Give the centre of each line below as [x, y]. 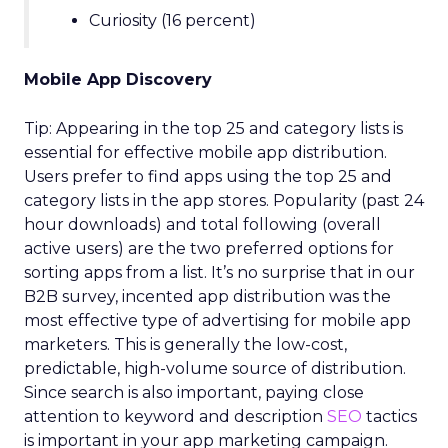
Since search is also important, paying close [194, 392]
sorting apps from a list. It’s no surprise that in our [219, 272]
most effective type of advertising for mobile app [217, 320]
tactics [389, 416]
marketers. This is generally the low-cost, [185, 344]
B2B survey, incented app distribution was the [207, 296]
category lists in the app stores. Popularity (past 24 [224, 200]
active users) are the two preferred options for [209, 248]
